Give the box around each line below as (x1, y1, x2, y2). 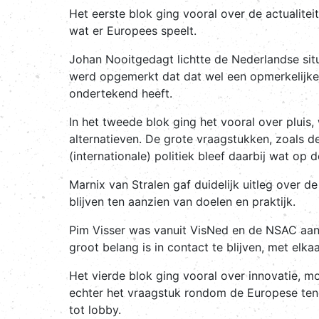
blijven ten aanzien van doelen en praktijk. (69, 194, 296, 209)
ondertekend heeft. (69, 85, 172, 100)
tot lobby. (69, 302, 125, 317)
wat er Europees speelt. (69, 23, 197, 38)
